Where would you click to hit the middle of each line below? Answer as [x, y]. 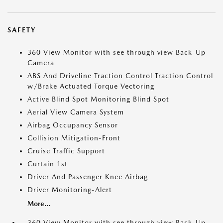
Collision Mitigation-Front [74, 138]
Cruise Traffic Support [66, 151]
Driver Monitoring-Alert [70, 190]
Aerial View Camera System [76, 112]
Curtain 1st [48, 164]
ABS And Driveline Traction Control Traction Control [120, 76]
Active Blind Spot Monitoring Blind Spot [98, 99]
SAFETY [22, 30]
